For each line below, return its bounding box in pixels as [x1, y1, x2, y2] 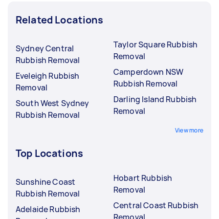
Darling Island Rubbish [113, 93, 197, 105]
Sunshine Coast [16, 176, 76, 187]
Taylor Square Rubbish [113, 39, 198, 50]
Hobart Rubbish [113, 172, 173, 183]
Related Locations [16, 13, 104, 26]
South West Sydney [16, 97, 89, 109]
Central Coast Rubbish [113, 199, 199, 211]
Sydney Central [16, 43, 74, 54]
